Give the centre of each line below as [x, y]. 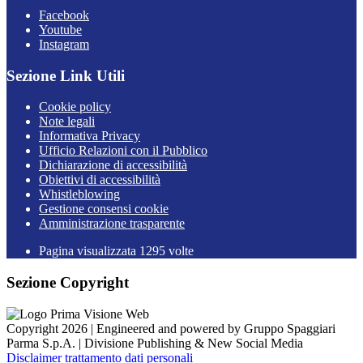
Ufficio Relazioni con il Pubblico [123, 151]
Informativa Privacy [90, 136]
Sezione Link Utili [66, 75]
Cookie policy [75, 107]
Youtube [60, 29]
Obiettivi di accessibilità [100, 180]
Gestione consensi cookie [104, 209]
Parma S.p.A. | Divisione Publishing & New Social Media [155, 343]
